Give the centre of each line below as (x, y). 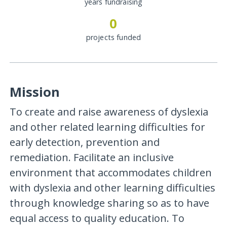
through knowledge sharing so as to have (109, 203)
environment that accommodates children (110, 172)
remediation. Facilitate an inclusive (91, 157)
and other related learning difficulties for (107, 127)
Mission (34, 92)
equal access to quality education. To (97, 218)
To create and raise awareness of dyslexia (109, 111)
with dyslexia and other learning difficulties (112, 187)
